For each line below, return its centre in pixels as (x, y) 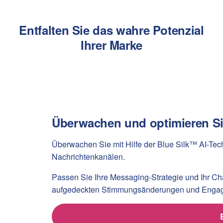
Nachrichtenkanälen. (88, 156)
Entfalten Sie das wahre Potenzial (111, 30)
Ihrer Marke (111, 45)
